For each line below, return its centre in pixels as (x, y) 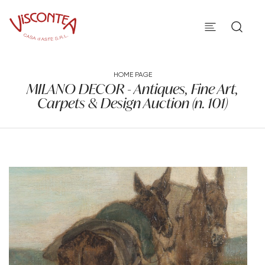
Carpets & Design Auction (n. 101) (132, 103)
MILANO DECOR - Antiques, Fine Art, (132, 89)
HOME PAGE (132, 74)
